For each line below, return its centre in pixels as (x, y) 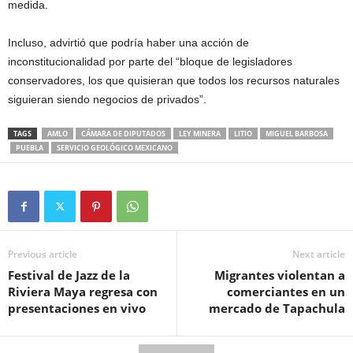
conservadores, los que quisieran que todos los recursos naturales (174, 80)
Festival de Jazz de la (69, 275)
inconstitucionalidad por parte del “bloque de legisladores (150, 61)
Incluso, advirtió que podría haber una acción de (128, 42)
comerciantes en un (286, 291)
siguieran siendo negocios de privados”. (107, 99)
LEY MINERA (200, 133)
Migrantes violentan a (280, 275)
